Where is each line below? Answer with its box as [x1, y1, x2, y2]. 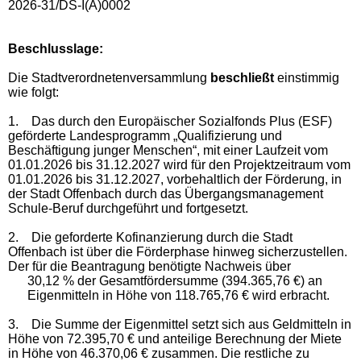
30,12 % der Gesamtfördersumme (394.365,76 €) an [27, 273, 322, 288]
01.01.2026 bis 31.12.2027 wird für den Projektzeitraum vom [8, 157, 351, 172]
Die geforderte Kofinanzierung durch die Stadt [28, 230, 293, 244]
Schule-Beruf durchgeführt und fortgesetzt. [8, 201, 248, 215]
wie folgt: [8, 85, 59, 99]
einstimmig [274, 70, 339, 85]
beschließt [210, 70, 274, 85]
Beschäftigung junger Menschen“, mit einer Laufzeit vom [8, 143, 328, 157]
